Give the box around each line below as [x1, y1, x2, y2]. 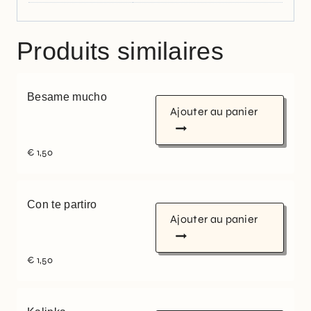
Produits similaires [17, 37, 224, 66]
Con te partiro [27, 199, 97, 211]
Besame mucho [27, 91, 107, 103]
